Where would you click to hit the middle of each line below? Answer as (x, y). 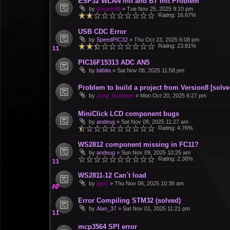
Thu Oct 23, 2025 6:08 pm (167, 40)
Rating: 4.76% (174, 128)
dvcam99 (109, 9)
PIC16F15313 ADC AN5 (114, 62)
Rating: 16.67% (176, 15)
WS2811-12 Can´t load (112, 176)
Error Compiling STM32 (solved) (129, 201)
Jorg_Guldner (115, 95)
